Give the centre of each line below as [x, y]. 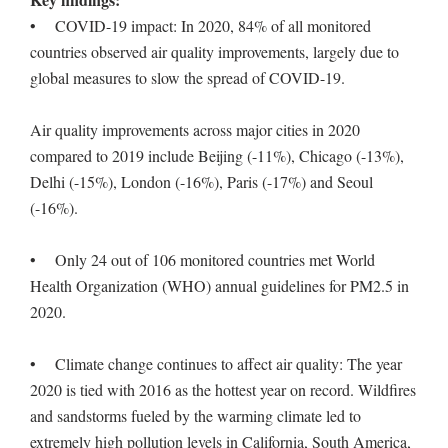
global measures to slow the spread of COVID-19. [187, 77]
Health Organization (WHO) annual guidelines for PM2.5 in [219, 285]
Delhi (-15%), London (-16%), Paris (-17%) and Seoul [201, 181]
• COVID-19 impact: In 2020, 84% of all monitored [200, 25]
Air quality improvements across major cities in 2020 [195, 129]
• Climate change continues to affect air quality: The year [216, 363]
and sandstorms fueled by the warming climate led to [195, 415]
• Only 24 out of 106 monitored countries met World [202, 259]
